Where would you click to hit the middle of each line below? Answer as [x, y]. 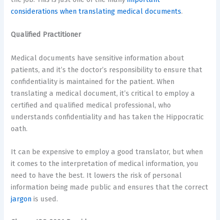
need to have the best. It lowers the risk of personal [96, 175]
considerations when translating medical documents [96, 11]
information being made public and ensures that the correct [110, 187]
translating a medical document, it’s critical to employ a [103, 93]
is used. [45, 199]
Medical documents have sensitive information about [98, 58]
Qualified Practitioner [46, 35]
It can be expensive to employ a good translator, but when [107, 151]
